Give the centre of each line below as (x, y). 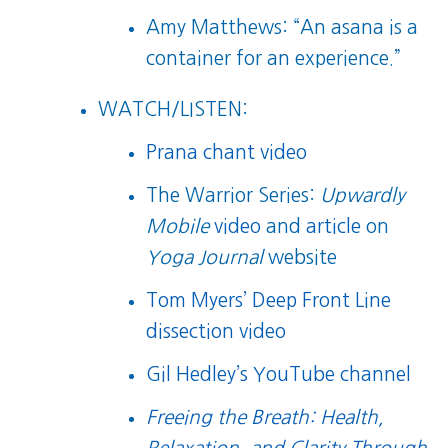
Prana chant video (227, 152)
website (300, 257)
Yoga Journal (205, 257)
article (334, 226)
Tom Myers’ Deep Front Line (269, 300)
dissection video (216, 331)
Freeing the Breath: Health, (265, 417)
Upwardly (363, 195)
